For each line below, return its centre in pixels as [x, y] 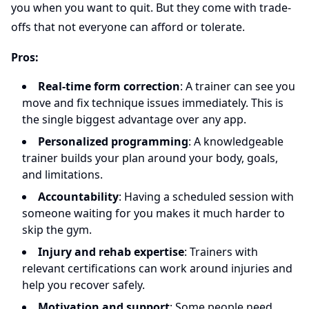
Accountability [78, 197]
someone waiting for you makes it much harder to [153, 213]
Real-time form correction [109, 86]
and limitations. [62, 175]
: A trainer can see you [238, 86]
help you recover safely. [83, 285]
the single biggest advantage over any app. [134, 119]
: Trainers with [221, 252]
